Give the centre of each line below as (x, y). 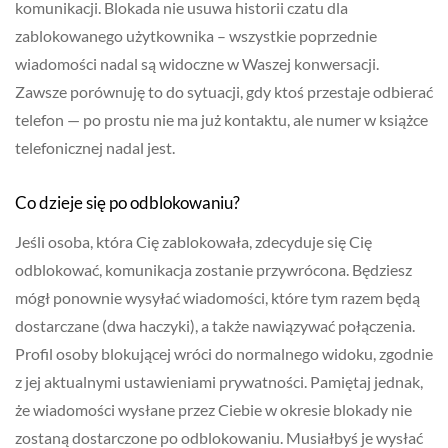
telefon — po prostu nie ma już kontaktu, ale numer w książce (221, 120)
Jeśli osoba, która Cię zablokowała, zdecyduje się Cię (193, 242)
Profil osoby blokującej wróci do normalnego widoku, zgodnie (224, 354)
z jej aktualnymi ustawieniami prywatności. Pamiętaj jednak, (219, 382)
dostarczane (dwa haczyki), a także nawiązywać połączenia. (215, 326)
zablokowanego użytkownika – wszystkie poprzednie (196, 36)
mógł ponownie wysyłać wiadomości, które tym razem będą (217, 298)
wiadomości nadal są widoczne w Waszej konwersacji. (197, 64)
